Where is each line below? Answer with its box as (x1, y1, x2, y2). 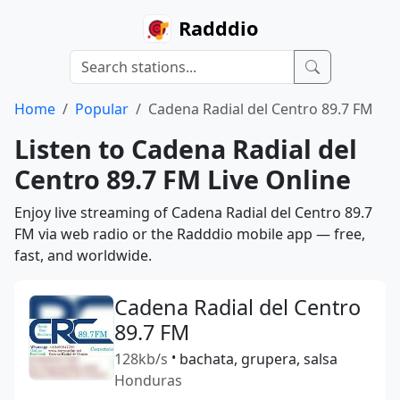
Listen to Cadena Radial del (14, 131, 357, 166)
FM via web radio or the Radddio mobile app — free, (14, 224, 365, 244)
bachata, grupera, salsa (179, 349, 337, 369)
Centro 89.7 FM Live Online (14, 162, 351, 196)
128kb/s (114, 349, 168, 369)
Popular (75, 99, 129, 119)
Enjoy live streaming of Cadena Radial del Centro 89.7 (14, 203, 372, 222)
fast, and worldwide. (14, 246, 152, 265)
